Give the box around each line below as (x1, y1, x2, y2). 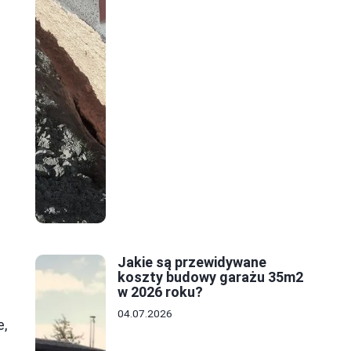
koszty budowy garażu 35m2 (118, 269, 303, 286)
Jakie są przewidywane (118, 254, 266, 271)
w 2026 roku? (118, 284, 203, 301)
